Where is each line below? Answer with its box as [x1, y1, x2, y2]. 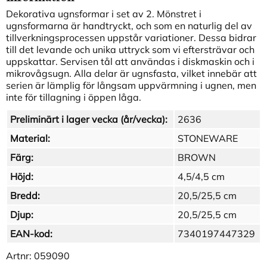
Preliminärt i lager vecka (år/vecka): [10, 113, 167, 126]
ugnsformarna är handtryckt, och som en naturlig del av [6, 20, 252, 32]
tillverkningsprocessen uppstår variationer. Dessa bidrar [6, 32, 256, 44]
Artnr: [6, 250, 34, 262]
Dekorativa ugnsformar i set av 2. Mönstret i [6, 8, 201, 20]
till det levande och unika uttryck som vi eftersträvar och [6, 44, 254, 56]
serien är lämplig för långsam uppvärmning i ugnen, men [6, 79, 256, 92]
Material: [10, 132, 50, 145]
